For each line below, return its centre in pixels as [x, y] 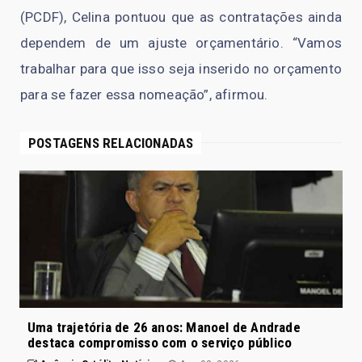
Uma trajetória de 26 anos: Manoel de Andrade [164, 327]
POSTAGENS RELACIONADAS [111, 143]
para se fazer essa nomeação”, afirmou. [144, 94]
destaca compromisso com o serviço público [160, 342]
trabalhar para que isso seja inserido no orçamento [181, 68]
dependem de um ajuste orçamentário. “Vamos [181, 42]
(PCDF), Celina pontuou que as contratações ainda [181, 17]
